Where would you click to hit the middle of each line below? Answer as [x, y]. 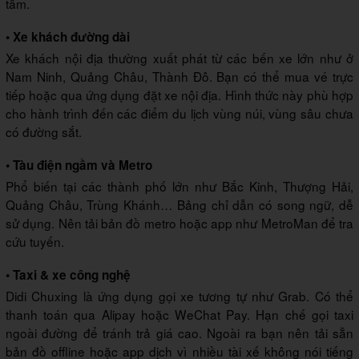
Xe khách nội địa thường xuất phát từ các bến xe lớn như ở [179, 57]
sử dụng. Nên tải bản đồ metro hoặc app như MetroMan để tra [179, 222]
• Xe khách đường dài [68, 36]
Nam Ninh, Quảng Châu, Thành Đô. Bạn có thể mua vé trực [179, 76]
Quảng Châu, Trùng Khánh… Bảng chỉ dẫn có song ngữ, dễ [179, 204]
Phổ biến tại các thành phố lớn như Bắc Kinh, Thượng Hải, [179, 186]
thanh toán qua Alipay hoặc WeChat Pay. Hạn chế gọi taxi [179, 314]
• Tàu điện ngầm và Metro [79, 165]
